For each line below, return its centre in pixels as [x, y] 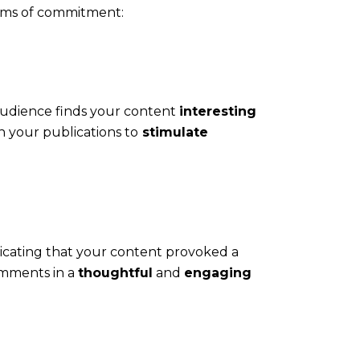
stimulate [173, 132]
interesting [218, 111]
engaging [218, 272]
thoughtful [115, 272]
